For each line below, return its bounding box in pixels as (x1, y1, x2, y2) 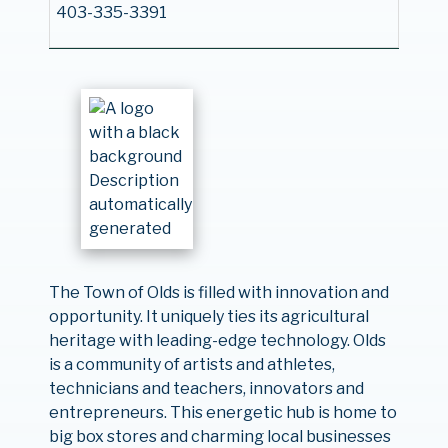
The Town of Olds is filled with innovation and (48, 283, 389, 302)
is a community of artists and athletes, (48, 355, 335, 374)
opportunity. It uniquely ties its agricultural (48, 307, 369, 326)
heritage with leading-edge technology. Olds (48, 331, 386, 350)
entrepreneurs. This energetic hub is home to (48, 403, 397, 422)
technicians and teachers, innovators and (48, 379, 364, 398)
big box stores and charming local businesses (48, 427, 391, 446)
